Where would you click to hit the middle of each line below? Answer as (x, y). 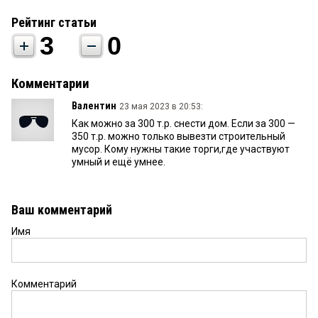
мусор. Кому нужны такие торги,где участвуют (181, 149)
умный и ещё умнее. (119, 162)
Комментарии (50, 84)
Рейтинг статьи (54, 23)
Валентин (94, 106)
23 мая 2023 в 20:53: (161, 107)
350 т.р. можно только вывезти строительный (179, 137)
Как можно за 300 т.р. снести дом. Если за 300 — (183, 124)
